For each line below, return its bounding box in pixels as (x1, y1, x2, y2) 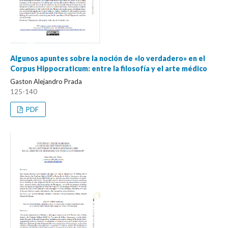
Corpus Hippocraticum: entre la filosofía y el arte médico (10, 64, 207, 73)
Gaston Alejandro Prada (10, 77, 82, 85)
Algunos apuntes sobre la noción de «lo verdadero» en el (10, 53, 205, 63)
